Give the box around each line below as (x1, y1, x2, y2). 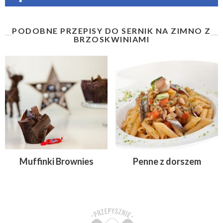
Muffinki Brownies (19, 155, 94, 167)
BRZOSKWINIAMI (73, 34, 150, 44)
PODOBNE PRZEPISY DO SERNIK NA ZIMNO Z (12, 26, 211, 36)
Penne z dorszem (132, 155, 201, 167)
